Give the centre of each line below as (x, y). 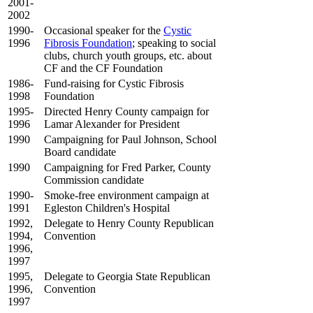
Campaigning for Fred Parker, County (128, 167)
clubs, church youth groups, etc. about (128, 55)
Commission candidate (94, 180)
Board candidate (80, 152)
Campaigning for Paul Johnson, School (130, 139)
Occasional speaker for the (104, 30)
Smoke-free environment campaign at (126, 195)
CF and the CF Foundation (103, 68)
